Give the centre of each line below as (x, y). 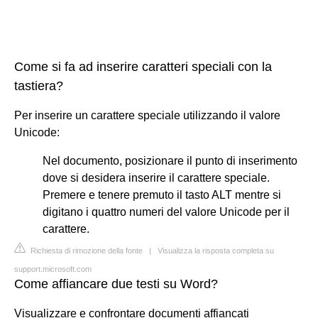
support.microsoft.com (53, 269)
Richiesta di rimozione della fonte (86, 250)
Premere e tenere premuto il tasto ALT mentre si (162, 194)
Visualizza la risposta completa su (216, 250)
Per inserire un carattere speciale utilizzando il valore (147, 115)
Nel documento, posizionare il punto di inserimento (170, 160)
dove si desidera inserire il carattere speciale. (156, 177)
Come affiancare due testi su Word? (116, 284)
